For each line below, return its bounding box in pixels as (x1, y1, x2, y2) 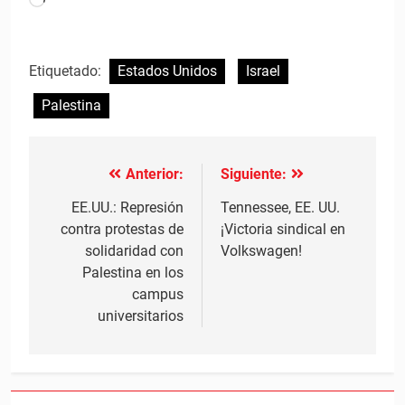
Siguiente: (221, 165, 287, 184)
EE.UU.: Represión (71, 199, 184, 217)
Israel (246, 62, 280, 80)
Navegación (46, 166, 162, 193)
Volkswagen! (221, 242, 302, 260)
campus (132, 286, 184, 304)
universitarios (98, 307, 184, 325)
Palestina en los (82, 264, 184, 282)
